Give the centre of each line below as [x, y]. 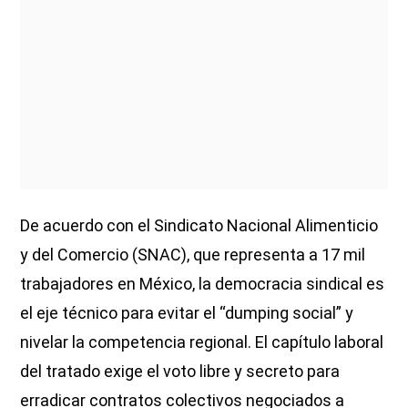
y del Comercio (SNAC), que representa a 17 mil [193, 254]
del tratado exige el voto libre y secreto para [180, 371]
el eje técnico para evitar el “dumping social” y [187, 312]
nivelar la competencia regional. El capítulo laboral [202, 342]
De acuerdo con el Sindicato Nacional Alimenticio [199, 225]
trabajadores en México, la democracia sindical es [203, 283]
